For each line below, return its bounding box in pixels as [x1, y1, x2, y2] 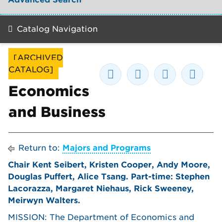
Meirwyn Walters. [8, 196, 80, 205]
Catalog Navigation [17, 24, 98, 34]
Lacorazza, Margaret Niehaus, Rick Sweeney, [8, 184, 194, 193]
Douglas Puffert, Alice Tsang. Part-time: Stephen [8, 172, 210, 181]
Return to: [16, 143, 62, 153]
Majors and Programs [62, 143, 151, 153]
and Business [8, 104, 106, 120]
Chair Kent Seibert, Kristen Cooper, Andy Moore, [8, 160, 210, 169]
